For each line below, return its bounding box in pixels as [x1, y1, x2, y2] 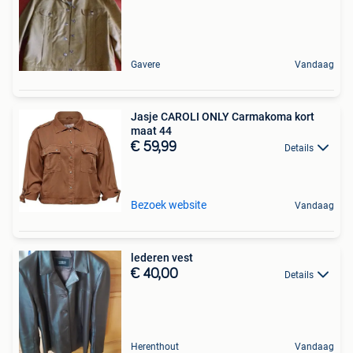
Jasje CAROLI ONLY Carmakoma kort [131, 110, 314, 123]
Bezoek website [131, 199, 206, 211]
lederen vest [131, 251, 193, 264]
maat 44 [131, 124, 172, 137]
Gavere [131, 59, 160, 70]
